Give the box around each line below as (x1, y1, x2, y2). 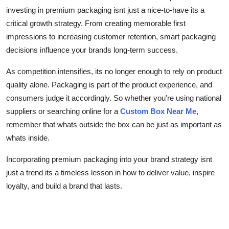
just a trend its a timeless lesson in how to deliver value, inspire (6, 168, 215, 177)
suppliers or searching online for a (6, 106, 120, 116)
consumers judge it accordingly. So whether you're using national (6, 93, 221, 102)
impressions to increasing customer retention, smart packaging (6, 32, 216, 41)
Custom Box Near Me (120, 106, 196, 116)
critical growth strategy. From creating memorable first (6, 18, 186, 28)
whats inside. (6, 133, 50, 142)
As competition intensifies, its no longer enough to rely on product (6, 66, 222, 76)
